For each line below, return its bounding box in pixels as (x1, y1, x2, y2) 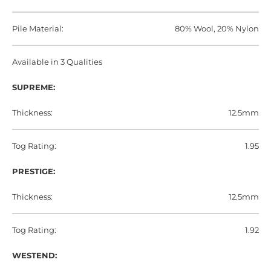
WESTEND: (12, 250, 57, 261)
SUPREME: (12, 82, 55, 93)
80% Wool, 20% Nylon (175, 24, 259, 34)
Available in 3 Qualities (12, 57, 102, 67)
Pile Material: (12, 24, 64, 34)
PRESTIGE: (12, 166, 55, 177)
